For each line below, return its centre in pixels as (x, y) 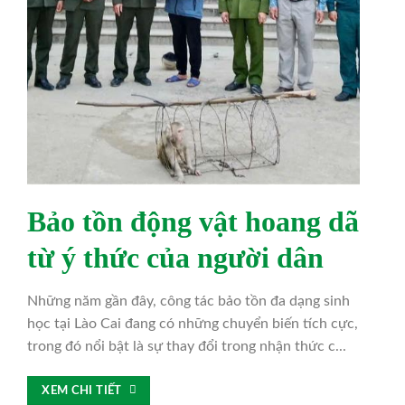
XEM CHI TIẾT (82, 391)
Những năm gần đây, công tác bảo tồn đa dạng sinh (188, 301)
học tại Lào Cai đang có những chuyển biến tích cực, (192, 323)
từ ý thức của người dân (175, 257)
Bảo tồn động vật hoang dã (193, 221)
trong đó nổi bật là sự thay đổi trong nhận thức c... (186, 346)
